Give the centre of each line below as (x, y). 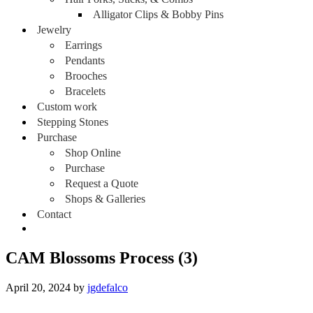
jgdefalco (108, 287)
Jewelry (54, 30)
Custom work (67, 107)
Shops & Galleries (105, 199)
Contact (54, 214)
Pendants (85, 60)
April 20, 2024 (38, 287)
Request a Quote (102, 183)
